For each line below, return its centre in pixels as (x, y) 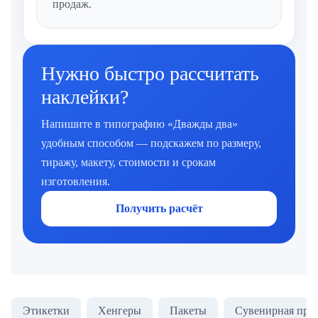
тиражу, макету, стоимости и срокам (128, 163)
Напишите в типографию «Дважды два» (139, 124)
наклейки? (85, 97)
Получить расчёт (159, 209)
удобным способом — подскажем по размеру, (151, 143)
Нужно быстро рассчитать (150, 74)
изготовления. (76, 182)
